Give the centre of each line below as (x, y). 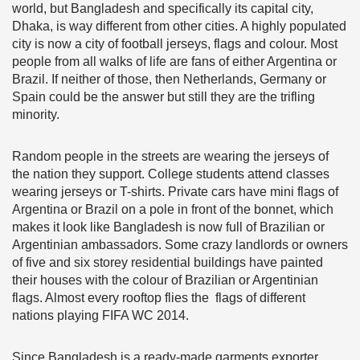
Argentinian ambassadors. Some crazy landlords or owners (180, 245)
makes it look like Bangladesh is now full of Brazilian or (168, 227)
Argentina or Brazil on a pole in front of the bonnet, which (173, 209)
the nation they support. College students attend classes (171, 174)
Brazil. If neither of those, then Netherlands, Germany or (169, 79)
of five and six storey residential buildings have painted (168, 262)
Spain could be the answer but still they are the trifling (164, 97)
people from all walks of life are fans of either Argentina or (174, 61)
